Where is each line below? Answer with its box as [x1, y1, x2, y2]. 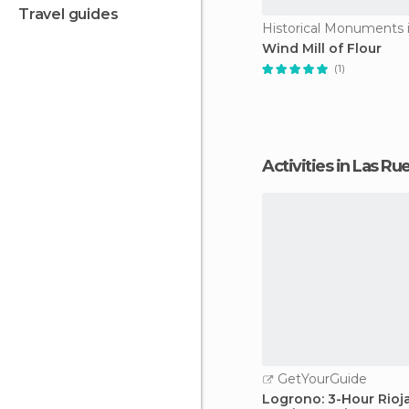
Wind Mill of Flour [262, 40, 382, 57]
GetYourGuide [274, 371, 367, 387]
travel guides [28, 5, 119, 23]
